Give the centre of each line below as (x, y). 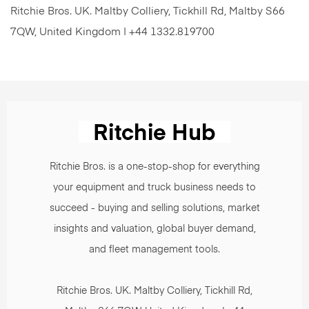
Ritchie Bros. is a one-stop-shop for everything (154, 167)
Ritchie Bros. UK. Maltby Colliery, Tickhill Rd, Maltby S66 (148, 11)
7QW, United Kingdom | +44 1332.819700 (112, 32)
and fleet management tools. (154, 250)
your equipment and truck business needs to (154, 188)
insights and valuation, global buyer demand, (154, 229)
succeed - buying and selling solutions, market (154, 208)
